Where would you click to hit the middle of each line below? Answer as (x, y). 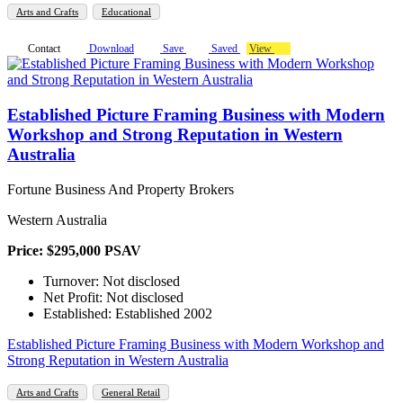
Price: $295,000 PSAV (74, 250)
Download (110, 49)
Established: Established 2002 (128, 313)
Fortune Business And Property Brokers (121, 189)
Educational (126, 12)
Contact (43, 49)
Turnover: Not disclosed (112, 281)
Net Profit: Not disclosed (113, 297)
